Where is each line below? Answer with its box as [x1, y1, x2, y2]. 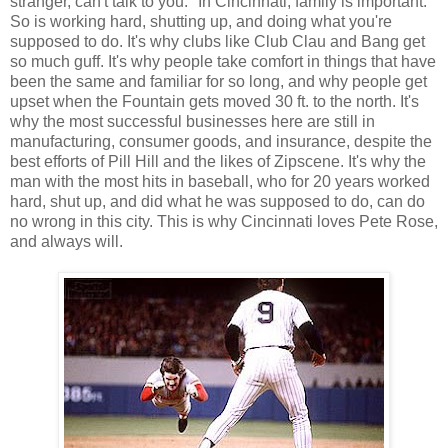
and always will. [10, 233, 123, 251]
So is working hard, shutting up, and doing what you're [10, 13, 392, 31]
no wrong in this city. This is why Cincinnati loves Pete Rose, [10, 213, 438, 231]
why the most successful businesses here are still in [10, 113, 375, 131]
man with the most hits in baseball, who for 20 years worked [10, 173, 430, 191]
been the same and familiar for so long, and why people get [10, 73, 427, 91]
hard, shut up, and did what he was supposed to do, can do [10, 193, 425, 211]
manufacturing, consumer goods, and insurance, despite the [10, 133, 432, 151]
